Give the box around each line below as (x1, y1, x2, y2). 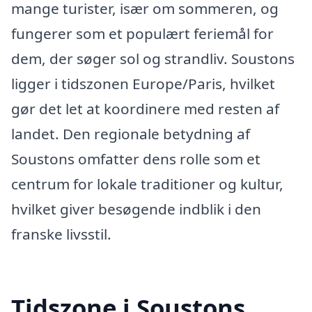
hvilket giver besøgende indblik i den (11, 198, 261, 219)
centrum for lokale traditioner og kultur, (11, 173, 283, 194)
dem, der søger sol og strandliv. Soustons (11, 48, 295, 68)
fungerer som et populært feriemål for (11, 23, 274, 43)
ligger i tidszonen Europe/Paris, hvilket (11, 73, 275, 93)
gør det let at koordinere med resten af (11, 98, 279, 118)
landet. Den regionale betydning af (11, 123, 250, 143)
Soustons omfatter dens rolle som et (11, 148, 260, 169)
